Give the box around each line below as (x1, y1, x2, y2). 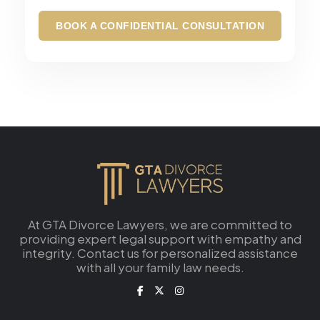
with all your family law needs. (76, 259, 244, 275)
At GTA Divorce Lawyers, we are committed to (28, 216, 292, 232)
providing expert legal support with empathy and (19, 230, 301, 246)
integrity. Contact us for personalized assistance (22, 244, 298, 261)
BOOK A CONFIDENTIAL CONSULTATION (56, 19, 264, 31)
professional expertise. (55, 9, 163, 23)
